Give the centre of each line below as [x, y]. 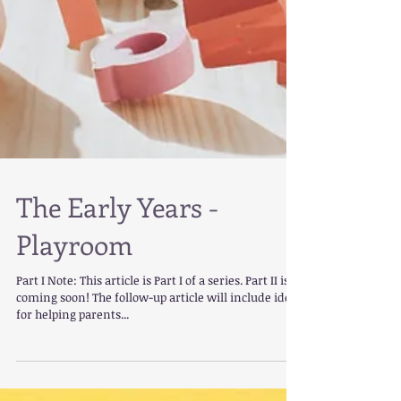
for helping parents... [73, 346]
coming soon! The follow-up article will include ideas [159, 329]
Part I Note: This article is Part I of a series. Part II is [153, 312]
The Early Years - [117, 239]
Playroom [74, 277]
